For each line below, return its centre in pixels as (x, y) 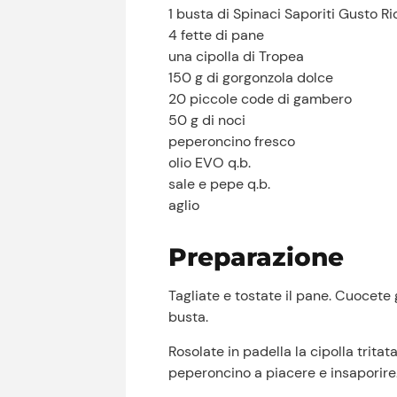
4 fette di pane (217, 35)
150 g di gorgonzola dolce (251, 78)
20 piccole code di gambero (261, 99)
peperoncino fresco (232, 142)
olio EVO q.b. (210, 163)
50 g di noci (207, 121)
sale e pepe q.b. (220, 184)
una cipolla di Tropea (237, 57)
